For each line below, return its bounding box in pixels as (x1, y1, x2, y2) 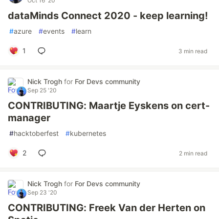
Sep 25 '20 (27, 87, 57, 94)
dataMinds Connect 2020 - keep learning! (8, 10, 208, 22)
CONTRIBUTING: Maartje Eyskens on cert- (8, 100, 210, 111)
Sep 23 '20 (27, 189, 57, 196)
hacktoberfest (14, 129, 59, 137)
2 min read (179, 149, 207, 157)
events (43, 27, 65, 35)
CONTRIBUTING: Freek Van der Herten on (8, 202, 205, 214)
